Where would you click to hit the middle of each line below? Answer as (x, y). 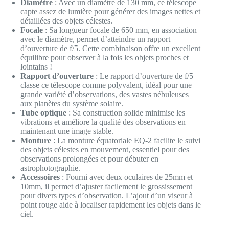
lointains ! (36, 66)
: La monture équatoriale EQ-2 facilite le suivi (126, 140)
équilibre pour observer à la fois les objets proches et (105, 57)
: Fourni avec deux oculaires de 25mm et (126, 177)
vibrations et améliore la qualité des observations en (103, 122)
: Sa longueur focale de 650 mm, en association (120, 30)
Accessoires (40, 177)
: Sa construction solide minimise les (126, 112)
